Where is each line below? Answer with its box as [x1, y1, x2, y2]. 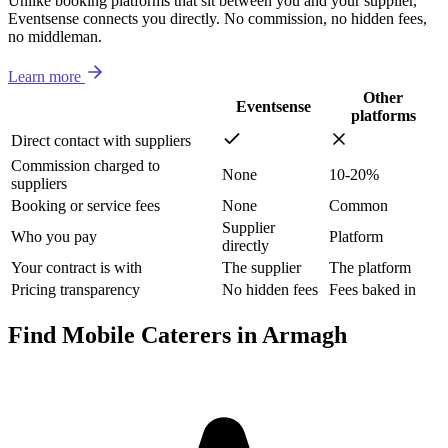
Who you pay [11, 228, 97, 246]
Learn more [8, 68, 81, 86]
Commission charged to [11, 157, 160, 175]
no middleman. [8, 28, 102, 46]
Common [329, 197, 388, 215]
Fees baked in [329, 281, 416, 299]
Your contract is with [11, 259, 142, 277]
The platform [329, 259, 411, 277]
